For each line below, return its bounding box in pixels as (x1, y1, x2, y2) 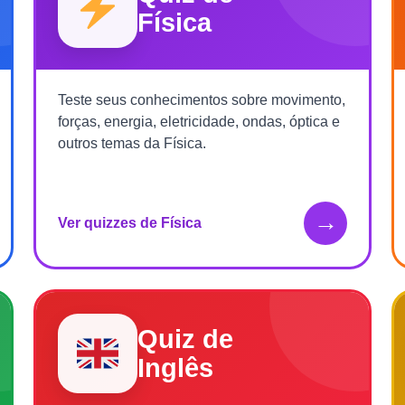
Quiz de (137, 324, 233, 353)
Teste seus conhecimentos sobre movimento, (57, 91, 345, 108)
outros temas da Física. (57, 135, 206, 151)
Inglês (137, 353, 213, 382)
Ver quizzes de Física (57, 214, 202, 231)
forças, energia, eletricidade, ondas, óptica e (57, 113, 340, 129)
